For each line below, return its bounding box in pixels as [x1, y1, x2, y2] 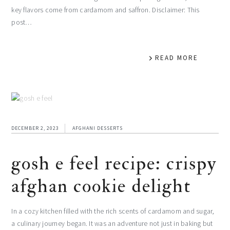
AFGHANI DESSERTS [72, 124, 123, 131]
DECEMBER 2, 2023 [11, 124, 60, 131]
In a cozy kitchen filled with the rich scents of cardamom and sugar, [11, 206, 215, 216]
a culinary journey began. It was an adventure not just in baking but [11, 219, 213, 228]
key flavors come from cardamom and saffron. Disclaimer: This [11, 5, 200, 14]
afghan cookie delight [11, 174, 191, 198]
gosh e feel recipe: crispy [11, 151, 217, 176]
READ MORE [155, 53, 198, 62]
